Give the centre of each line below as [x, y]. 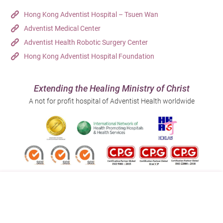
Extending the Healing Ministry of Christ [111, 88]
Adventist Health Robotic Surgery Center [86, 42]
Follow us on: [32, 184]
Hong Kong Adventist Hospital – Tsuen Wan [91, 14]
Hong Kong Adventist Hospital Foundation [89, 56]
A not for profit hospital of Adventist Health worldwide [111, 101]
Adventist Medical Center [62, 28]
